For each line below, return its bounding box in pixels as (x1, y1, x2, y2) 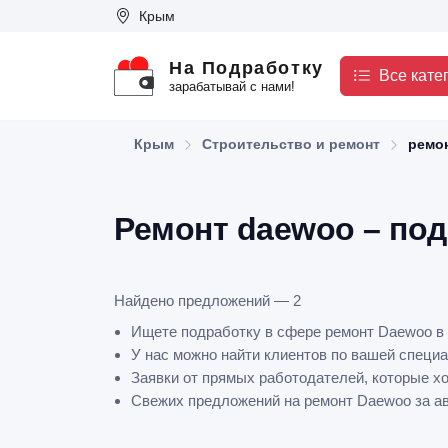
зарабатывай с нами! (169, 79, 295, 94)
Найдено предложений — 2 (114, 292, 301, 309)
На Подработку (169, 58, 324, 78)
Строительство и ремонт (202, 136, 380, 152)
